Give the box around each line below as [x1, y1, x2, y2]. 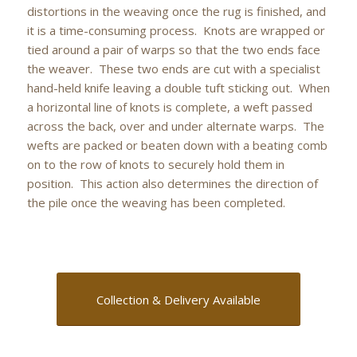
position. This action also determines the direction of [26, 175, 318, 192]
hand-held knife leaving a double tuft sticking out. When [26, 80, 330, 96]
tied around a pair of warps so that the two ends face [26, 41, 320, 58]
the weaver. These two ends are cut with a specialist [26, 61, 320, 77]
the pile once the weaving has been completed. [26, 194, 285, 211]
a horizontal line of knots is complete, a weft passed [26, 99, 312, 116]
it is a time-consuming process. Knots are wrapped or [26, 22, 325, 39]
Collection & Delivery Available [96, 292, 261, 308]
